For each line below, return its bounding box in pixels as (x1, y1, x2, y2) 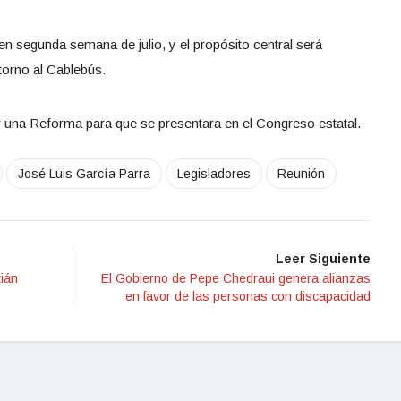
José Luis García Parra (18, 166, 150, 182)
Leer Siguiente (276, 252, 371, 267)
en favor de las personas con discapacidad (125, 289, 371, 304)
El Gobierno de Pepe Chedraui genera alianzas (101, 271, 371, 286)
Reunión (277, 166, 325, 182)
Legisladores (177, 166, 251, 182)
